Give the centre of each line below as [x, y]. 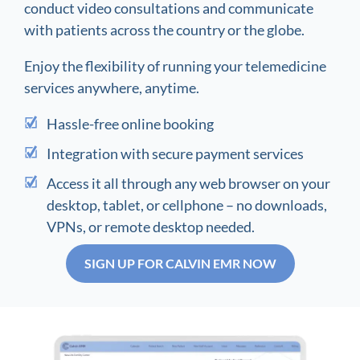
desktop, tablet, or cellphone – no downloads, [186, 205]
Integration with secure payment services [175, 154]
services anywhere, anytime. [113, 88]
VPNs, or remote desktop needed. [150, 227]
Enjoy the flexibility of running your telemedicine [175, 66]
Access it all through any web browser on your [188, 184]
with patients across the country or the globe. [167, 30]
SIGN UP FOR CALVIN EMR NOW [180, 264]
